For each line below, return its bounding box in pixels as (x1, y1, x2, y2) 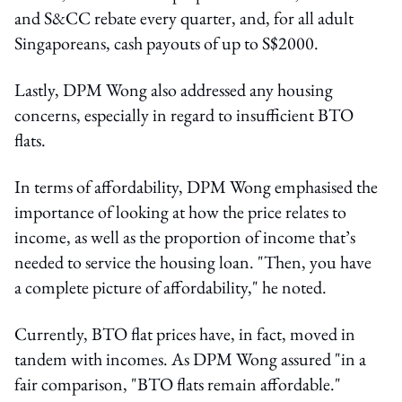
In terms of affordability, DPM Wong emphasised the (14, 174, 378, 198)
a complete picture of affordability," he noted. (14, 275, 327, 299)
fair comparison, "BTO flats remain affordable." (14, 371, 341, 396)
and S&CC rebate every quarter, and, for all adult (14, 5, 354, 30)
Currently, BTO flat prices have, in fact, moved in (14, 321, 355, 345)
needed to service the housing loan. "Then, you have (14, 249, 371, 274)
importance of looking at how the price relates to (14, 199, 346, 223)
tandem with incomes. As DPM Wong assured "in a (14, 346, 366, 371)
